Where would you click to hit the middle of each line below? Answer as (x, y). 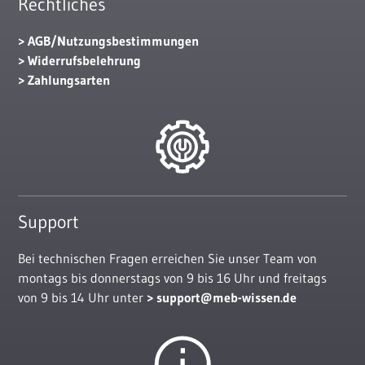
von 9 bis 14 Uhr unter (82, 297)
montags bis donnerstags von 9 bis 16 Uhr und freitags (172, 277)
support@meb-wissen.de (226, 297)
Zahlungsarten (69, 79)
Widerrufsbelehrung (84, 60)
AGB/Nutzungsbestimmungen (113, 40)
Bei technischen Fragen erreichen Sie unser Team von (167, 258)
